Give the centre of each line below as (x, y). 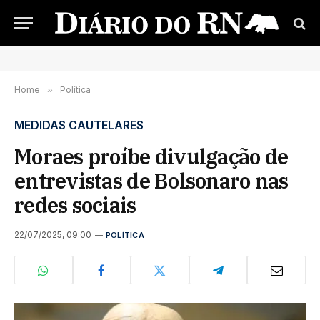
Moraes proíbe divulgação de (151, 156)
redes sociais (75, 205)
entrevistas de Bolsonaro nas (151, 181)
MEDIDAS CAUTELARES (79, 125)
